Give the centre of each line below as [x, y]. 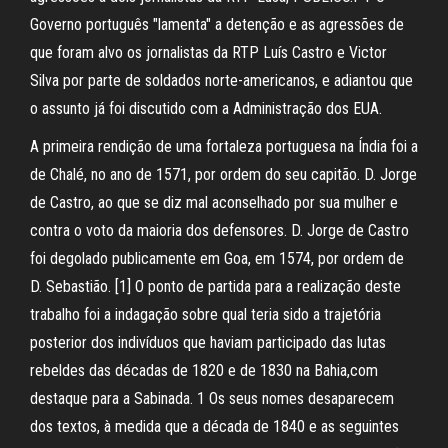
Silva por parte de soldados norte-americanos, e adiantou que [221, 80]
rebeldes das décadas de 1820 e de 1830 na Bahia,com [204, 370]
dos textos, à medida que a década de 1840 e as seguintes [214, 426]
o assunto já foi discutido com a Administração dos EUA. [206, 108]
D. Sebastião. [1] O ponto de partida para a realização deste [215, 286]
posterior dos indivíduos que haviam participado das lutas [208, 342]
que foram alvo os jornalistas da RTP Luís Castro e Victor [208, 52]
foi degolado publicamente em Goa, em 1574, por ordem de [217, 258]
